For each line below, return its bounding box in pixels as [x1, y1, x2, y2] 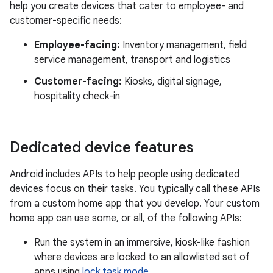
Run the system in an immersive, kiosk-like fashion [34, 236, 250, 249]
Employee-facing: [34, 39, 120, 51]
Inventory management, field [120, 39, 247, 51]
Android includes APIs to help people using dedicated [10, 168, 239, 180]
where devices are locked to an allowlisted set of [34, 251, 250, 263]
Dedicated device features [10, 138, 194, 157]
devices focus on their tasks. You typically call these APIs [10, 183, 260, 195]
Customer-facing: [34, 76, 122, 88]
